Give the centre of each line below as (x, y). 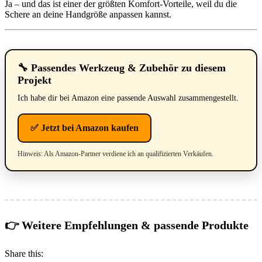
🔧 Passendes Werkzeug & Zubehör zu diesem (122, 68)
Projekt (35, 80)
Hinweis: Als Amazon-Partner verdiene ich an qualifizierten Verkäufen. (116, 154)
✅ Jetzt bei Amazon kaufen (85, 127)
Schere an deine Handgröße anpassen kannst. (88, 14)
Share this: (24, 253)
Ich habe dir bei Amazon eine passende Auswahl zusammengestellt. (128, 98)
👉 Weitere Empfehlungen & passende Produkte (127, 225)
